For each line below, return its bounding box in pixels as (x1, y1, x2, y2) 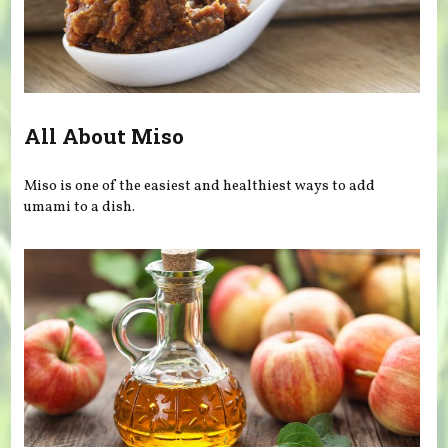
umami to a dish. (24, 196, 136, 217)
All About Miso (24, 122, 185, 151)
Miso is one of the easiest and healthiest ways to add (24, 175, 376, 196)
